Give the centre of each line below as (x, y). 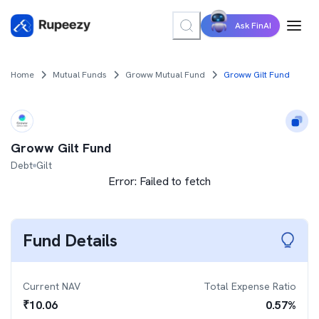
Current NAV (52, 286)
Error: (124, 181)
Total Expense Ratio (250, 286)
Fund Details (70, 240)
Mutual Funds (80, 75)
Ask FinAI (253, 26)
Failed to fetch (175, 181)
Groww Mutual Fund (165, 75)
